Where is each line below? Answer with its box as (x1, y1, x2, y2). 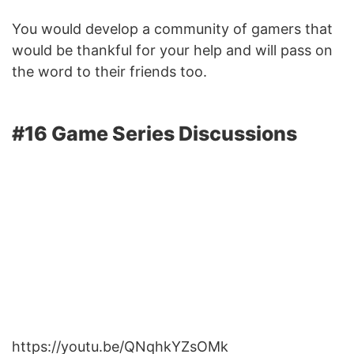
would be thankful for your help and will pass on (12, 42, 333, 59)
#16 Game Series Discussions (12, 122, 297, 146)
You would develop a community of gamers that (12, 21, 333, 38)
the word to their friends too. (12, 63, 211, 81)
